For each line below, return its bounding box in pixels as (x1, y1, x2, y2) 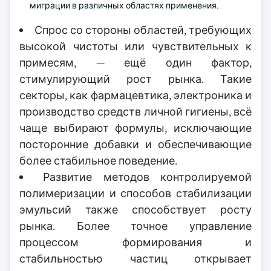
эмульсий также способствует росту (19, 203, 252, 217)
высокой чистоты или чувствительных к (19, 39, 252, 53)
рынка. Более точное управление (19, 219, 252, 233)
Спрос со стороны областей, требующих (34, 23, 252, 37)
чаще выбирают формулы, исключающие (19, 121, 252, 135)
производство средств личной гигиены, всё (19, 105, 252, 119)
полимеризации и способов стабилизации (19, 186, 252, 200)
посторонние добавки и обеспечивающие (19, 137, 252, 151)
